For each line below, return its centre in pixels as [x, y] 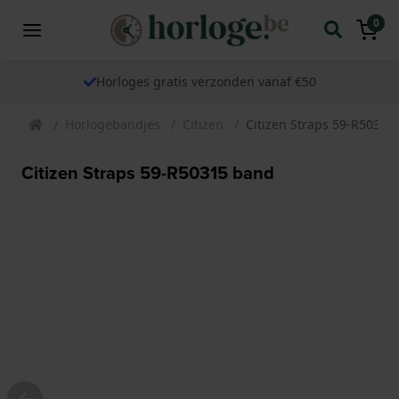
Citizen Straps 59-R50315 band [148, 172]
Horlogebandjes [113, 124]
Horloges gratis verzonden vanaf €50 [206, 81]
